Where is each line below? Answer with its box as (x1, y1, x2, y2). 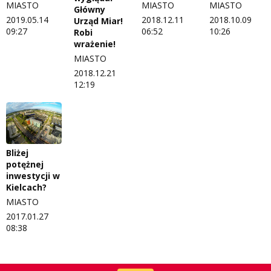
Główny (74, 4, 105, 16)
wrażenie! (74, 38, 116, 50)
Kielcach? (6, 181, 47, 194)
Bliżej (6, 147, 28, 159)
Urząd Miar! (74, 15, 123, 27)
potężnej (6, 158, 44, 171)
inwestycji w (6, 170, 60, 182)
